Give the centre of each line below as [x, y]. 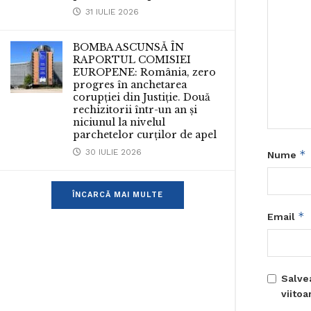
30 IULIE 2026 [112, 152]
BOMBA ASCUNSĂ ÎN [128, 47]
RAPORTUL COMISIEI [132, 60]
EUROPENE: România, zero [144, 72]
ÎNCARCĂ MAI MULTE [117, 195]
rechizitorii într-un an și [135, 110]
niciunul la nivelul [119, 122]
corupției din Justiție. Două [142, 97]
